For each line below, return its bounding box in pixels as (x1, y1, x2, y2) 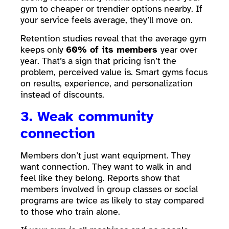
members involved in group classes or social (20, 183, 198, 195)
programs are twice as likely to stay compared (20, 194, 204, 206)
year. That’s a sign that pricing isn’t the (20, 55, 176, 67)
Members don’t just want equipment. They (20, 149, 191, 161)
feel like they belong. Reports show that (20, 172, 180, 184)
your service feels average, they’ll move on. (20, 14, 195, 26)
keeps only (20, 44, 66, 56)
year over (161, 44, 197, 56)
